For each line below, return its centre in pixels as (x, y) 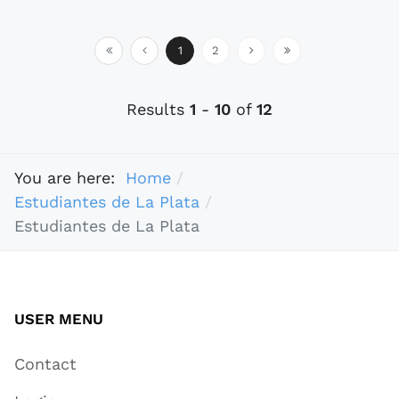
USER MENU (59, 318)
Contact (45, 363)
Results (158, 109)
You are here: (70, 178)
